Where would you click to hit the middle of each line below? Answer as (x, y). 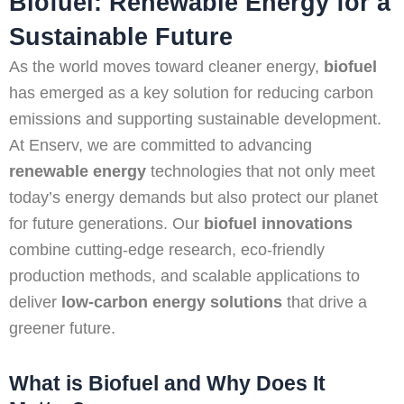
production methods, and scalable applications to (184, 276)
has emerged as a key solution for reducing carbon (191, 93)
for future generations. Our (106, 224)
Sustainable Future (121, 37)
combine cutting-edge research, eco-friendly (167, 250)
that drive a (325, 302)
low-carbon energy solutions (172, 302)
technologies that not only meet (261, 171)
